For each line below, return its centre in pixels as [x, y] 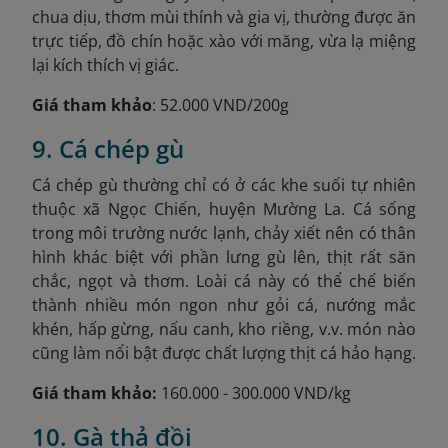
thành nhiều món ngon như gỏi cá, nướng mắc [224, 304]
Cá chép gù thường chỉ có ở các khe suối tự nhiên [224, 184]
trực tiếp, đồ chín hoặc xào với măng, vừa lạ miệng [224, 40]
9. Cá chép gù [108, 148]
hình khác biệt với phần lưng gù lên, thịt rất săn [224, 256]
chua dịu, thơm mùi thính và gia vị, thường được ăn [224, 16]
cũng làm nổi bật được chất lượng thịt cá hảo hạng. [224, 352]
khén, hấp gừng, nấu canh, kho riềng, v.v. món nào [224, 328]
